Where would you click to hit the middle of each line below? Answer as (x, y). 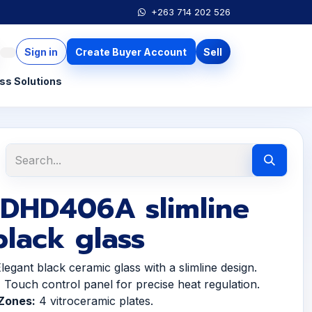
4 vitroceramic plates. (95, 301)
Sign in (41, 52)
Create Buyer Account (131, 52)
